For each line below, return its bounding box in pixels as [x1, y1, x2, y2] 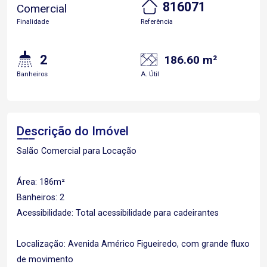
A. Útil [141, 70, 159, 78]
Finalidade [17, 17, 49, 26]
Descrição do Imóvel [17, 123, 129, 138]
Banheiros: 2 [17, 192, 64, 203]
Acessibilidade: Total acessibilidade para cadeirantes [17, 207, 219, 218]
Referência [141, 17, 173, 26]
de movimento [17, 254, 73, 265]
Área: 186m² [17, 176, 65, 187]
